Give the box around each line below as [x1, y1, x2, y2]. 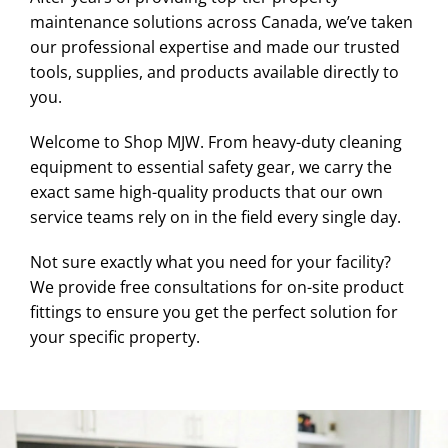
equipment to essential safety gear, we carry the [30, 155, 392, 178]
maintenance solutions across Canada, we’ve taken [30, 10, 413, 33]
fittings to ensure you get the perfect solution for [30, 300, 398, 323]
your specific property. [30, 325, 200, 348]
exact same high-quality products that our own [30, 180, 383, 203]
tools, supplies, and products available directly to [30, 60, 399, 83]
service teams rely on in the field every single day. [30, 205, 401, 228]
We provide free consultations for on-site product [30, 275, 404, 298]
